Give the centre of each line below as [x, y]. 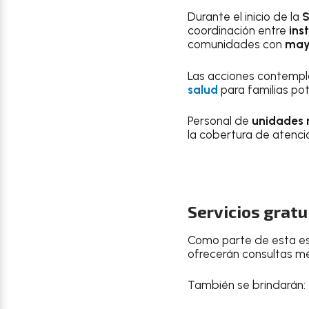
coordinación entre [238, 30]
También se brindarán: [247, 285]
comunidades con [236, 44]
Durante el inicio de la [245, 17]
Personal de [220, 121]
